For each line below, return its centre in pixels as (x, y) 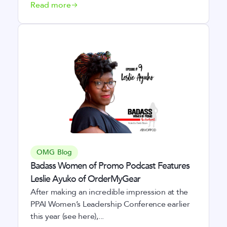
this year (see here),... (67, 216)
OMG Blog (54, 152)
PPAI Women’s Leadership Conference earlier (110, 204)
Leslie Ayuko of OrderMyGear (85, 179)
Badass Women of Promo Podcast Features (110, 166)
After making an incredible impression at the (109, 192)
